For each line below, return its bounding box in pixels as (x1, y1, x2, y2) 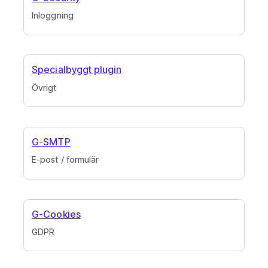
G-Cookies (32, 208, 81, 220)
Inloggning (32, 10, 74, 21)
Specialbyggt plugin (32, 63, 121, 76)
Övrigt (32, 82, 57, 93)
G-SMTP (32, 136, 71, 148)
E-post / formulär (32, 154, 99, 165)
